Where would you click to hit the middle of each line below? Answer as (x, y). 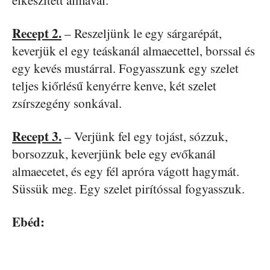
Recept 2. (37, 33)
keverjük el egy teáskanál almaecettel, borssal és (133, 51)
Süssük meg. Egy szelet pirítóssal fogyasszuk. (128, 189)
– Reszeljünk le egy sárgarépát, (142, 33)
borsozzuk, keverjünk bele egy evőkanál (114, 154)
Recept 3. (37, 137)
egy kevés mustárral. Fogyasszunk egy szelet (125, 68)
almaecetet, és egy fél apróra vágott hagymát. (126, 171)
